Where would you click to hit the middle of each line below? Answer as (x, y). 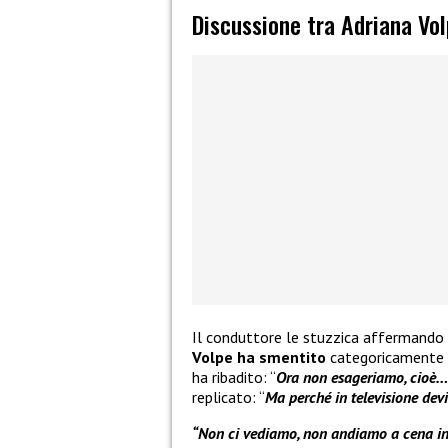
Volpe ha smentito (259, 357)
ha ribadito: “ (234, 377)
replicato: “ (228, 397)
